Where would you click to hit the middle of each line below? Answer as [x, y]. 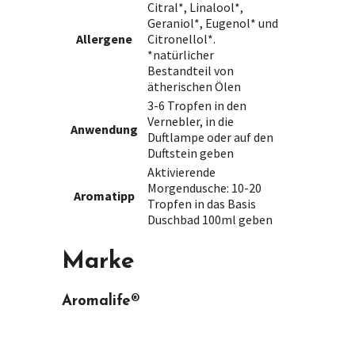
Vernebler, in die [191, 122]
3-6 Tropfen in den [197, 106]
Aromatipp [104, 196]
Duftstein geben [191, 153]
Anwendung [104, 130]
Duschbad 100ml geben [210, 220]
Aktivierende [181, 172]
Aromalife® [101, 302]
